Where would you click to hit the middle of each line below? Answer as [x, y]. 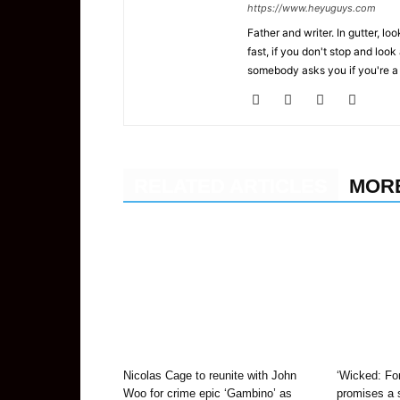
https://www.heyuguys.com [312, 8]
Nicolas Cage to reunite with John [210, 375]
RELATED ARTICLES [231, 186]
